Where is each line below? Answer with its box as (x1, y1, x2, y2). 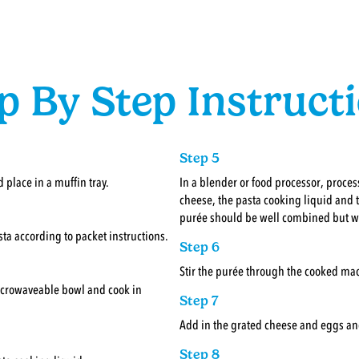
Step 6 (179, 238, 220, 255)
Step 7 (179, 292, 219, 309)
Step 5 (179, 149, 220, 166)
